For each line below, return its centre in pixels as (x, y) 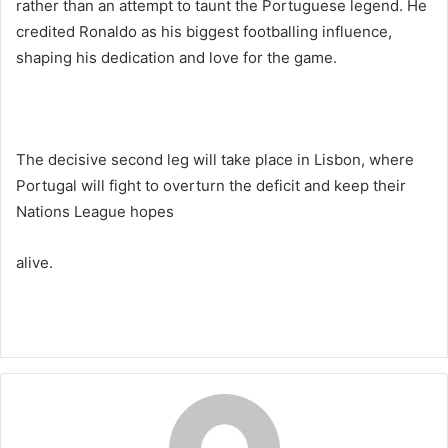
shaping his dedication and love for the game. (176, 57)
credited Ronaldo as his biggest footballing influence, (204, 31)
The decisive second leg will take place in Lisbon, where (215, 159)
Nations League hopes (95, 211)
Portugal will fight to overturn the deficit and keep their (211, 185)
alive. (34, 262)
